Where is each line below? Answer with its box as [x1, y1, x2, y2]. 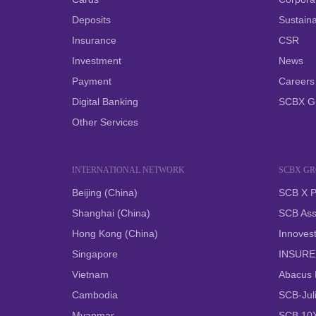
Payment [72, 75, 111, 87]
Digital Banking [72, 96, 138, 107]
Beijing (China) [72, 187, 138, 198]
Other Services [72, 116, 138, 128]
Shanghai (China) [72, 207, 150, 219]
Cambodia [72, 289, 118, 300]
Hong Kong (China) [72, 228, 158, 239]
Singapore [72, 248, 118, 260]
